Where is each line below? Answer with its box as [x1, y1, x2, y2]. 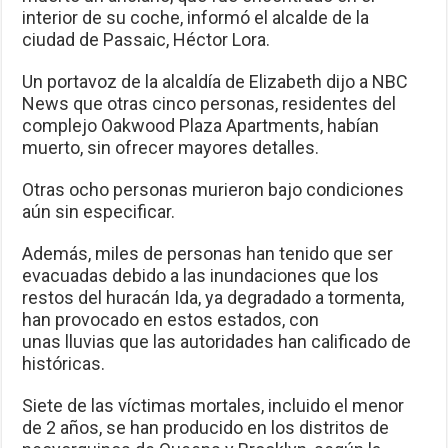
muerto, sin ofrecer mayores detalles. [22, 137, 320, 159]
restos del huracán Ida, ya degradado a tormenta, [22, 287, 405, 309]
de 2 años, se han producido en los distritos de [22, 417, 390, 439]
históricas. [22, 353, 106, 375]
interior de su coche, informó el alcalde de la [22, 7, 370, 29]
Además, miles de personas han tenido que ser [22, 243, 394, 265]
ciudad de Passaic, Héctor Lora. [22, 29, 271, 51]
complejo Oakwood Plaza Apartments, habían [22, 115, 380, 137]
